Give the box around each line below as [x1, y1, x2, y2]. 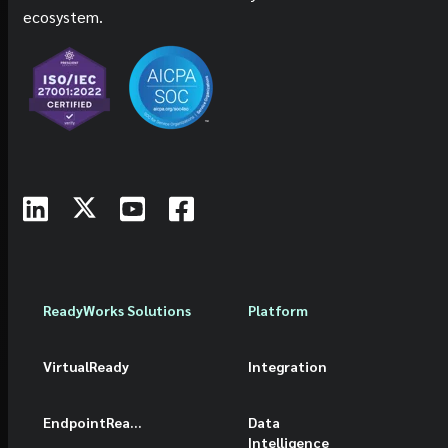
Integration [247, 356, 327, 375]
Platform [247, 300, 308, 319]
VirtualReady [43, 356, 129, 375]
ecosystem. [23, 6, 103, 28]
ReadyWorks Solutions [43, 300, 191, 319]
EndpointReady [130, 412, 142, 431]
